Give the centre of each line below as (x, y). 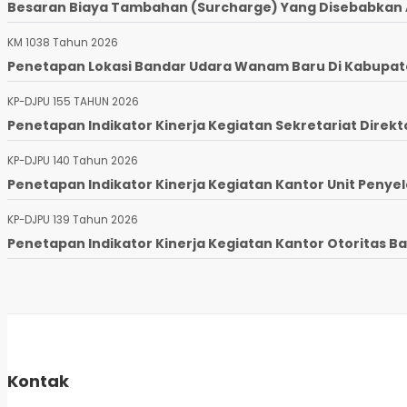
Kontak (38, 382)
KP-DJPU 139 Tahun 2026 (73, 220)
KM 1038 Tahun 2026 (63, 43)
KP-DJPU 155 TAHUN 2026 (73, 102)
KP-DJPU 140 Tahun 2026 (73, 161)
